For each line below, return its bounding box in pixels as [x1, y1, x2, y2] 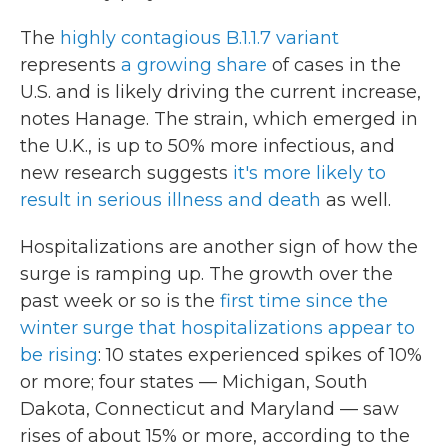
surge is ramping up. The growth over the [20, 263, 393, 285]
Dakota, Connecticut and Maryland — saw [20, 398, 399, 420]
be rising [20, 344, 98, 366]
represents [20, 54, 121, 76]
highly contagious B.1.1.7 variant [60, 27, 339, 49]
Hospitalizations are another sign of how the [20, 236, 418, 258]
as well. [321, 189, 391, 211]
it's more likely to [228, 162, 386, 184]
